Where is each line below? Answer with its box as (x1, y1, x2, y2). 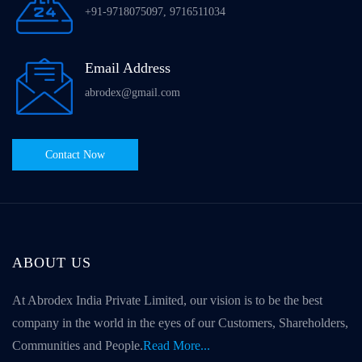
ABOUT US (12, 255, 91, 271)
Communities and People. (12, 339, 143, 353)
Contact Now (45, 149, 105, 162)
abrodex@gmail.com (85, 86, 180, 99)
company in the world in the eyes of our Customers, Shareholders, (12, 316, 348, 330)
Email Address (85, 60, 170, 77)
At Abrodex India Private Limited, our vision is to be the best (12, 293, 322, 308)
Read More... (143, 339, 210, 353)
